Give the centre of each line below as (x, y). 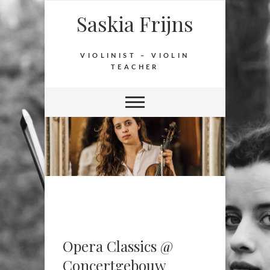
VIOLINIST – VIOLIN (135, 56)
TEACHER (135, 67)
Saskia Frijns (135, 24)
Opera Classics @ (118, 246)
